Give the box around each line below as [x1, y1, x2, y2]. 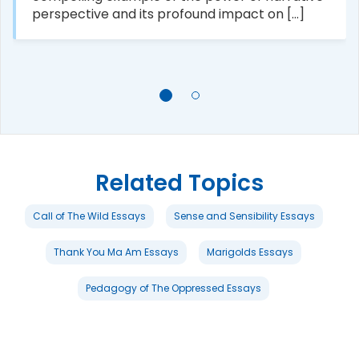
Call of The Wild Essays [32, 209, 146, 223]
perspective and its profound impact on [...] [32, 5, 305, 23]
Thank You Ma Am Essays [54, 245, 179, 259]
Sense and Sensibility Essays [173, 209, 315, 223]
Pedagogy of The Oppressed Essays [86, 281, 261, 295]
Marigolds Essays [207, 245, 293, 259]
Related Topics [95, 167, 264, 199]
